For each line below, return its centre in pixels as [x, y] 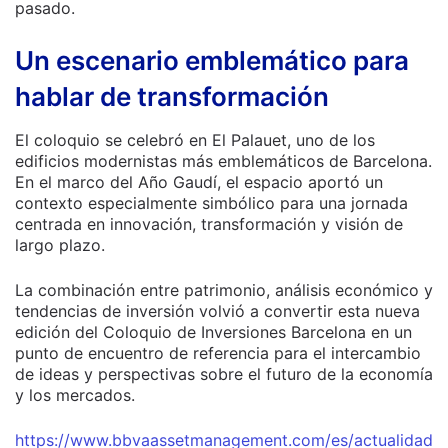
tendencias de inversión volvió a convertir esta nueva [217, 311]
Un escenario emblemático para [212, 60]
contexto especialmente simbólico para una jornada [211, 203]
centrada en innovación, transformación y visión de [209, 224]
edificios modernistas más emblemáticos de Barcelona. [223, 161]
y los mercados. [75, 395]
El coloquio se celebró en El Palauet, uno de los [195, 140]
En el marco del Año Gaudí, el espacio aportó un [199, 182]
